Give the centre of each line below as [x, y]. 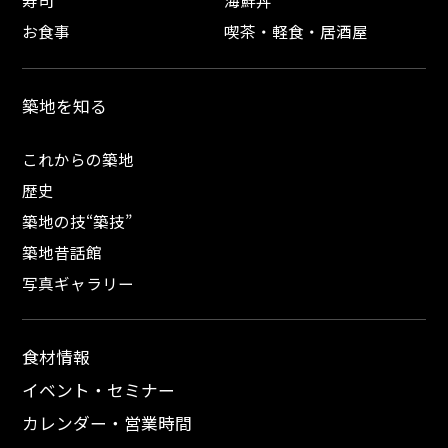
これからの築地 [78, 158]
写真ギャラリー [78, 282]
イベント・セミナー [99, 390]
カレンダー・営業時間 [107, 423]
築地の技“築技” [77, 220]
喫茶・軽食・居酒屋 [296, 30]
